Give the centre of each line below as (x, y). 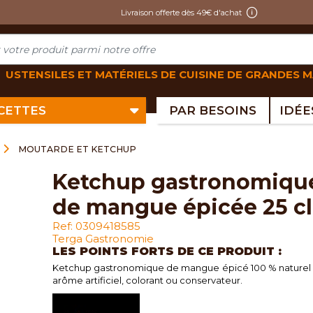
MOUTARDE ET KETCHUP (77, 149)
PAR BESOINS (212, 110)
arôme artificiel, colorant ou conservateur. (147, 281)
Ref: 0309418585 (96, 226)
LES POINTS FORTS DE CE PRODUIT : (167, 252)
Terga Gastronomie (103, 239)
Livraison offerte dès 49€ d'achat (181, 12)
